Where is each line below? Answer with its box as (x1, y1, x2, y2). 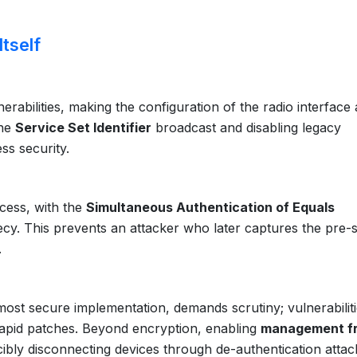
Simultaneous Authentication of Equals (86, 199, 335, 215)
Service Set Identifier (15, 120, 151, 135)
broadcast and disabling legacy (151, 120, 341, 135)
